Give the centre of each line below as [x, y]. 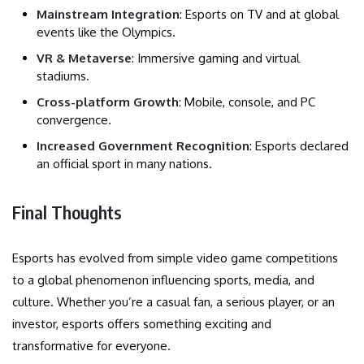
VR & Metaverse [84, 58]
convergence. [74, 119]
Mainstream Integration [108, 14]
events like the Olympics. [106, 32]
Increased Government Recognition [143, 145]
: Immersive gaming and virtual [216, 58]
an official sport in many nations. [124, 163]
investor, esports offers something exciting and [142, 323]
